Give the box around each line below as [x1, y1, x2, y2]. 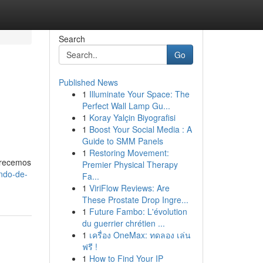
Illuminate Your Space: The [89, 88, 190, 100]
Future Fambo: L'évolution [89, 205, 187, 217]
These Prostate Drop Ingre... [82, 194, 188, 205]
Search [58, 33, 85, 45]
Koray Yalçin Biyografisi [89, 112, 176, 123]
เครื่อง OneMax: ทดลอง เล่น [89, 229, 191, 241]
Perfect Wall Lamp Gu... [82, 100, 170, 112]
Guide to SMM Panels [82, 135, 163, 147]
